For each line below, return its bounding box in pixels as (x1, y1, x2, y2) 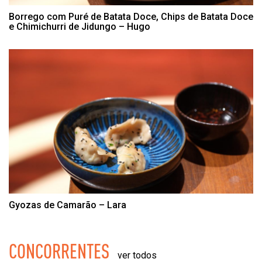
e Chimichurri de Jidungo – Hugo (9, 21, 150, 33)
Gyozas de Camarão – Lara (9, 199, 126, 211)
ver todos (118, 249, 157, 261)
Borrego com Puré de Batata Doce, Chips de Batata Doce (9, 11, 253, 23)
